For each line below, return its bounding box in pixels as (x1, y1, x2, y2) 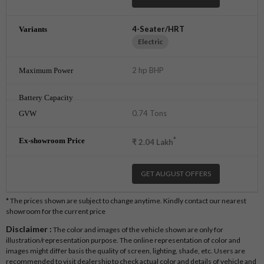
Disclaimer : (6, 224, 52, 235)
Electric (138, 37, 163, 46)
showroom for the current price (6, 207, 105, 216)
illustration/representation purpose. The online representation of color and (6, 236, 240, 245)
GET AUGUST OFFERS (141, 169, 211, 179)
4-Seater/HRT (132, 24, 184, 34)
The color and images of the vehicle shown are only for (52, 225, 223, 235)
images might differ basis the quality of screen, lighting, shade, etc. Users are (6, 246, 245, 256)
